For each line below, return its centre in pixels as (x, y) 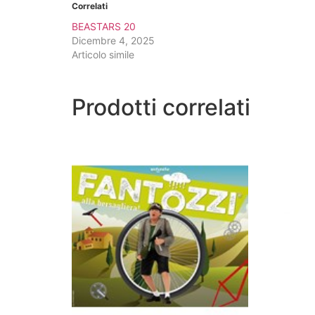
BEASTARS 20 (104, 27)
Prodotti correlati (161, 108)
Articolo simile (103, 55)
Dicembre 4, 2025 (113, 41)
